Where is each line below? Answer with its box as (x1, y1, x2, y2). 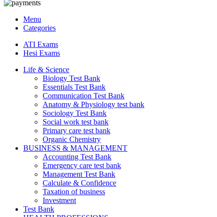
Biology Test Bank (43, 74, 100, 82)
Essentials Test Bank (43, 83, 106, 91)
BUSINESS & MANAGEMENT (23, 144, 127, 152)
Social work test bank (43, 118, 108, 126)
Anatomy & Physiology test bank (43, 100, 144, 108)
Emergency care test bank (43, 161, 121, 170)
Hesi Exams (23, 49, 60, 57)
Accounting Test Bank (43, 153, 111, 161)
